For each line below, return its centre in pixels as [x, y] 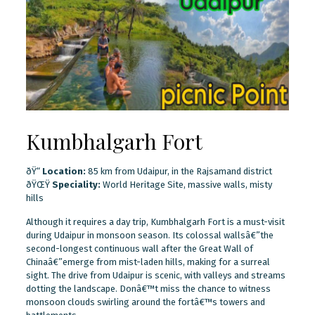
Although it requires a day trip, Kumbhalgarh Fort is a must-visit [155, 221]
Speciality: [76, 184]
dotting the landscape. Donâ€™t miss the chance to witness [148, 288]
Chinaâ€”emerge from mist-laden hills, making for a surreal [148, 262]
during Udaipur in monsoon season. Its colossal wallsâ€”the [149, 235]
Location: [64, 171]
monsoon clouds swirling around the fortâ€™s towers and [145, 302]
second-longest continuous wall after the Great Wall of [139, 248]
